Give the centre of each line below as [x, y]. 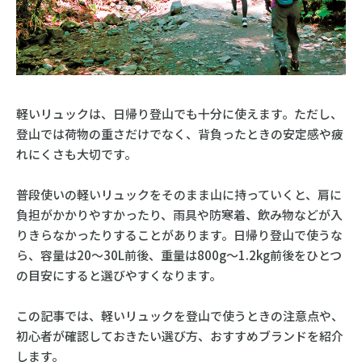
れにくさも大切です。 [76, 154]
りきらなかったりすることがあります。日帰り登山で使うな [179, 234]
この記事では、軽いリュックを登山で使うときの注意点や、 [179, 315]
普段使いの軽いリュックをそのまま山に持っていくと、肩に [179, 194]
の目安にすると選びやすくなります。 [118, 275]
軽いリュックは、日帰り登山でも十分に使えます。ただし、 [179, 113]
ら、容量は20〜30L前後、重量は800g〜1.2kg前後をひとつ [179, 255]
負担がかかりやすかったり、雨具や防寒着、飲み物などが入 [179, 214]
